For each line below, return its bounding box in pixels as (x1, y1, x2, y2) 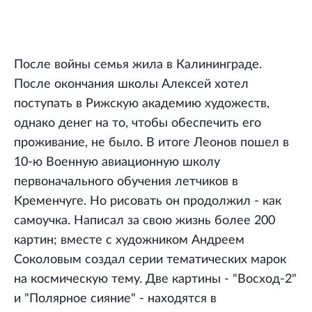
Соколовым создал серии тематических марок (14, 253, 286, 266)
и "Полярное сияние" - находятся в (14, 292, 217, 305)
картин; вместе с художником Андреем (14, 233, 244, 247)
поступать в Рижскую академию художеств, (14, 97, 270, 110)
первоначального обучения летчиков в (14, 175, 238, 188)
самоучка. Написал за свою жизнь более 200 (14, 214, 275, 227)
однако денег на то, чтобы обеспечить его (14, 116, 261, 130)
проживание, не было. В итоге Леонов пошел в (14, 136, 289, 149)
